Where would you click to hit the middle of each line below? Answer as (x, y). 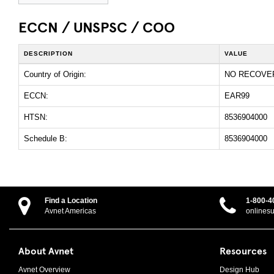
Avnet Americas (70, 211)
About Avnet (46, 250)
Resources (243, 250)
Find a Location (71, 200)
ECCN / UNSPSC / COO (97, 26)
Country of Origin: (55, 74)
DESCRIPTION (48, 53)
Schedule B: (46, 138)
